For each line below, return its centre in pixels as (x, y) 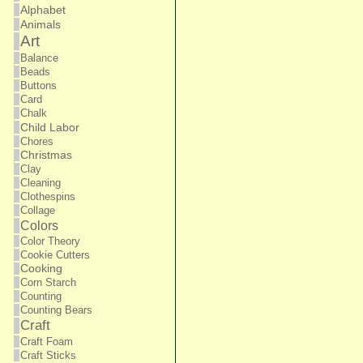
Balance (39, 58)
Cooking (41, 269)
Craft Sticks (48, 355)
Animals (40, 24)
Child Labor (49, 127)
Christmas (46, 155)
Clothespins (47, 196)
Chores (36, 141)
